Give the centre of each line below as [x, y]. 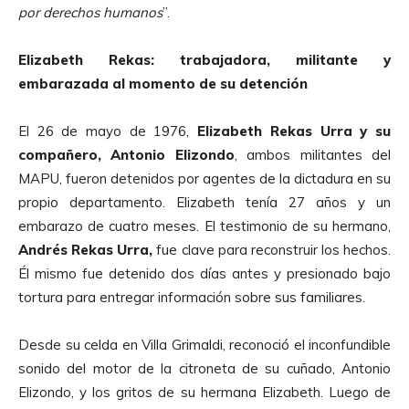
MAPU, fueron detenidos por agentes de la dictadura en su [204, 178]
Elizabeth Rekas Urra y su [294, 131]
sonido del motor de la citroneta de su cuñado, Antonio [204, 368]
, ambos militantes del [313, 154]
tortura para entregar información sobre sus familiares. [192, 297]
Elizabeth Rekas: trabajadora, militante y [204, 59]
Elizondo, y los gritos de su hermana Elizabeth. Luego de [204, 392]
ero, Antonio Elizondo [154, 154]
